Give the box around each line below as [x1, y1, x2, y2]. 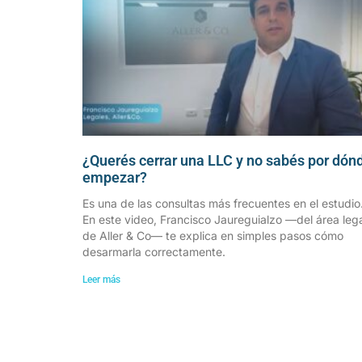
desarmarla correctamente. [82, 244, 225, 259]
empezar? [82, 168, 147, 186]
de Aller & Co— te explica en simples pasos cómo [82, 228, 343, 242]
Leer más [82, 273, 120, 285]
